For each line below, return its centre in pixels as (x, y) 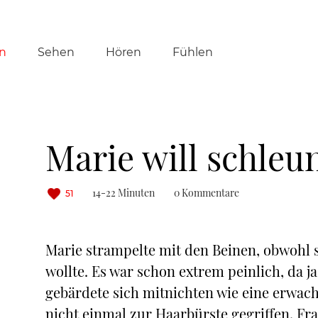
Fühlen (192, 52)
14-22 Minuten (124, 193)
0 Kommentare (207, 193)
